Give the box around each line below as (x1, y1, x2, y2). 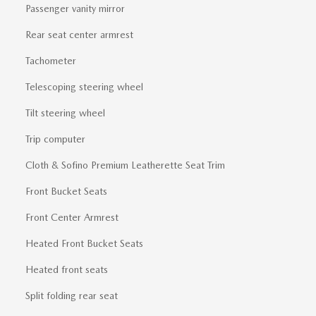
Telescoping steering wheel (25, 80, 143, 92)
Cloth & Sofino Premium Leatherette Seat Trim (25, 159, 225, 171)
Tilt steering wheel (25, 107, 105, 119)
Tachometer (25, 54, 76, 66)
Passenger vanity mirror (25, 2, 125, 14)
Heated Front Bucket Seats (25, 237, 143, 249)
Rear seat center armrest (25, 28, 133, 40)
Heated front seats (25, 263, 108, 275)
